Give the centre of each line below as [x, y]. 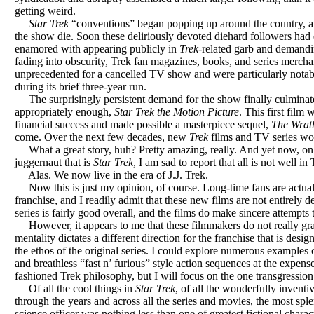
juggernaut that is [54, 162]
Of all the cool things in [75, 288]
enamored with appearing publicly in [97, 49]
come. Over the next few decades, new [102, 137]
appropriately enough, [64, 112]
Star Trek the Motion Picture [177, 112]
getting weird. [45, 11]
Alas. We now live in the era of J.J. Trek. [111, 175]
